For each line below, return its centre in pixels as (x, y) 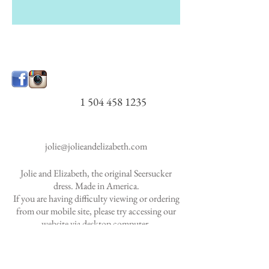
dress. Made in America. (96, 186)
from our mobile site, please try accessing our (96, 211)
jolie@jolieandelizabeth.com (96, 147)
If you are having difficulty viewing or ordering (96, 199)
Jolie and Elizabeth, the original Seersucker (96, 174)
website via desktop (77, 224)
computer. (132, 224)
